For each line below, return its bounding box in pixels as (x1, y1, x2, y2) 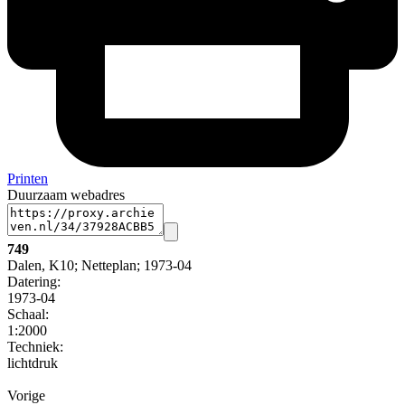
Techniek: (7, 339, 63, 355)
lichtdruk (7, 355, 58, 372)
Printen (7, 171, 48, 187)
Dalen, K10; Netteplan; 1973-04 (7, 258, 192, 274)
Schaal (7, 306, 45, 323)
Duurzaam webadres (7, 187, 125, 203)
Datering (7, 274, 57, 290)
